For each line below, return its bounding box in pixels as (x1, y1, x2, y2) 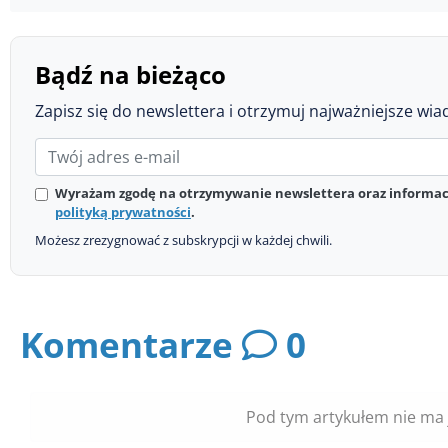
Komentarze (20, 320, 242, 368)
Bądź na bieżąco (35, 57, 226, 91)
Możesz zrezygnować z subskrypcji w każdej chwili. (35, 230, 332, 249)
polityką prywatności (55, 202, 191, 221)
